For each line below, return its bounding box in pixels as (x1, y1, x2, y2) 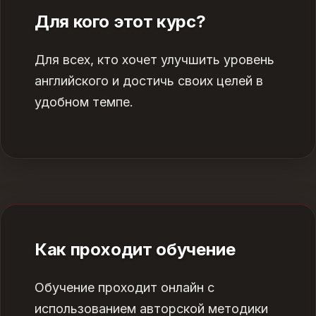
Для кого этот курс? (35, 11, 206, 32)
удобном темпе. (35, 95, 133, 109)
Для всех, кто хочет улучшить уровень (35, 52, 274, 67)
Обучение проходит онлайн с (35, 280, 214, 295)
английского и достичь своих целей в (35, 73, 263, 88)
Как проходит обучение (35, 239, 236, 260)
